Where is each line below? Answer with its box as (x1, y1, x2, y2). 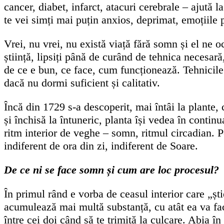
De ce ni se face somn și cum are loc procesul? (4, 163, 219, 176)
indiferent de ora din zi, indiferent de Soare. (4, 139, 198, 152)
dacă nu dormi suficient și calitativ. (4, 76, 160, 89)
